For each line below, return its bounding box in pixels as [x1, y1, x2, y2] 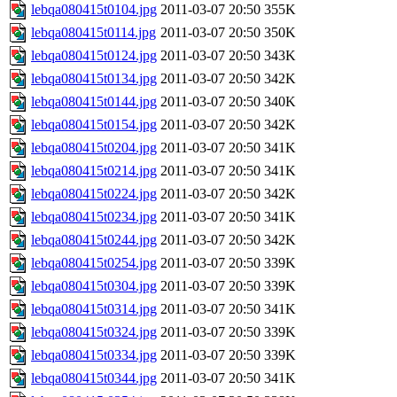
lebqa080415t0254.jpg [31, 255, 157, 271]
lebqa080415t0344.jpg [31, 370, 157, 386]
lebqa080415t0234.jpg [31, 209, 157, 225]
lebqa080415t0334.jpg [31, 347, 157, 363]
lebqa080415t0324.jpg [31, 324, 157, 340]
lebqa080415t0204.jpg [31, 140, 157, 156]
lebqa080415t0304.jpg [31, 278, 157, 294]
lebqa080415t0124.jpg [31, 48, 157, 64]
